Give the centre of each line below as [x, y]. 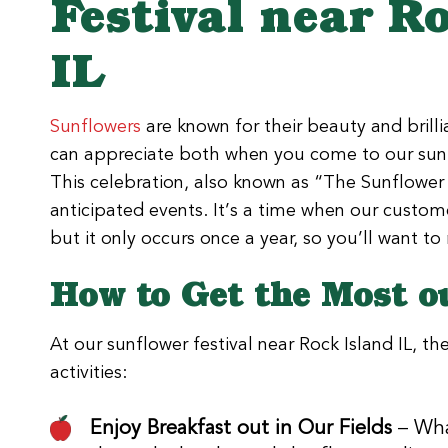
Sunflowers [95, 125]
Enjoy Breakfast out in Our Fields [241, 427]
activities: [88, 371]
